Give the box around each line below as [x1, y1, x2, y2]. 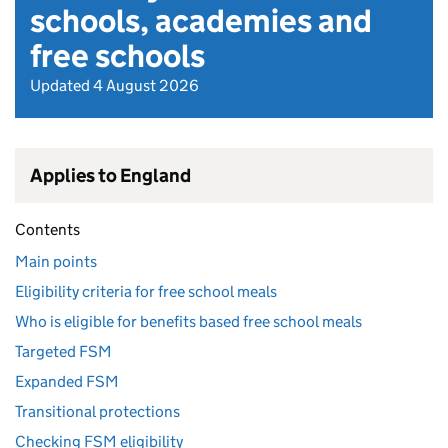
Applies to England [30, 164, 191, 187]
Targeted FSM [15, 342, 112, 361]
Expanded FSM [15, 372, 119, 391]
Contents [15, 220, 80, 239]
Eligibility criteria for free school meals [15, 282, 277, 301]
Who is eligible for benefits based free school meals [15, 312, 362, 331]
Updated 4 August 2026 [30, 76, 199, 95]
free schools [30, 36, 205, 76]
